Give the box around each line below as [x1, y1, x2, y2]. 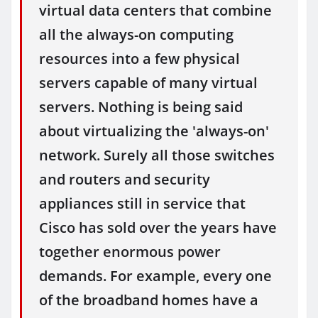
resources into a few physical [39, 49, 240, 69]
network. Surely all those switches [39, 146, 275, 165]
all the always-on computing [39, 25, 234, 45]
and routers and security [39, 170, 210, 190]
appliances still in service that [39, 194, 246, 214]
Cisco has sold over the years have [39, 218, 277, 238]
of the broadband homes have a [39, 290, 258, 310]
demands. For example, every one [39, 266, 272, 286]
